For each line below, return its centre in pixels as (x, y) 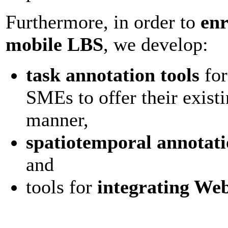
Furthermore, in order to (103, 22)
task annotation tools (113, 75)
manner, (57, 120)
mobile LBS (54, 44)
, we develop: (156, 44)
